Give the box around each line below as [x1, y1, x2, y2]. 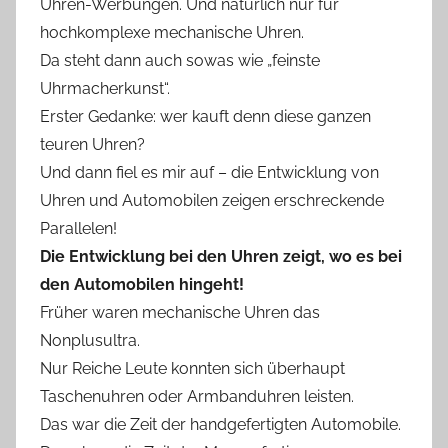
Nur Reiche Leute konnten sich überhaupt [40, 358, 345, 378]
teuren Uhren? [40, 134, 145, 154]
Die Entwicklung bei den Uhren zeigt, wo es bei [40, 246, 402, 266]
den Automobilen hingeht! [40, 274, 244, 294]
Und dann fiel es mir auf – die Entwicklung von [40, 162, 379, 182]
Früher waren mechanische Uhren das [40, 302, 320, 322]
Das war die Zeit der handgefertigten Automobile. [40, 414, 401, 434]
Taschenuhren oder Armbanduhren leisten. [40, 386, 354, 406]
